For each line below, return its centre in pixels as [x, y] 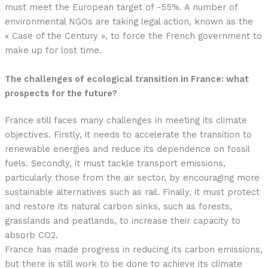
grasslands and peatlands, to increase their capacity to [122, 221]
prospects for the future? [61, 93]
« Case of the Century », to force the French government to [133, 36]
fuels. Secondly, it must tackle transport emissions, [115, 164]
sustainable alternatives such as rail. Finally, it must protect [132, 192]
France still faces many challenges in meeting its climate [126, 121]
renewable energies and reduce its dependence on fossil [127, 149]
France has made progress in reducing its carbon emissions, [133, 250]
